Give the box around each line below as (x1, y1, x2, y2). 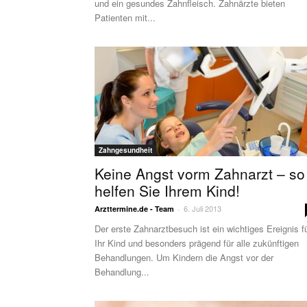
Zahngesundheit (99, 145, 152, 155)
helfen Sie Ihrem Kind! (95, 180, 240, 201)
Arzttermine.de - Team (95, 204, 174, 214)
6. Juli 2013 (184, 203, 221, 214)
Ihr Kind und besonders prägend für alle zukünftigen (95, 236, 299, 249)
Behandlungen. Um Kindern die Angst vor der (95, 251, 273, 264)
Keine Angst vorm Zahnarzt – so (95, 163, 305, 184)
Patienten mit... (95, 11, 156, 24)
